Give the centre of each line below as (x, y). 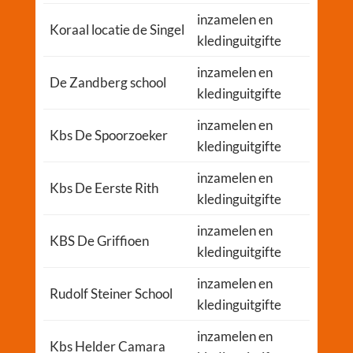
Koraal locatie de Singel (117, 30)
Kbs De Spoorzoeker (108, 136)
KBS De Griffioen (99, 241)
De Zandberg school (108, 83)
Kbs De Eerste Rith (104, 188)
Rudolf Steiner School (111, 294)
